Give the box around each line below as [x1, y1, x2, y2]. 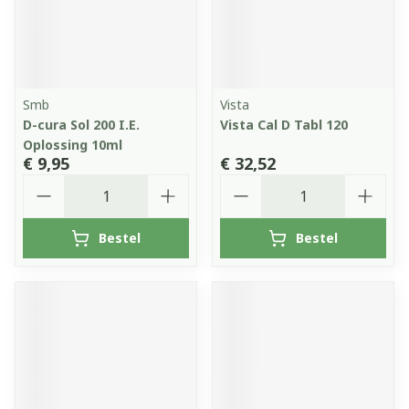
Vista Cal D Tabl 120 [220, 116, 348, 133]
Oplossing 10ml [23, 136, 122, 153]
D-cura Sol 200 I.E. [23, 116, 140, 133]
